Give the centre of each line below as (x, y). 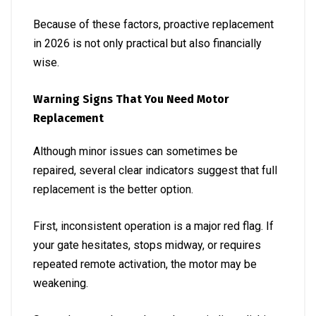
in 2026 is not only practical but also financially (147, 43)
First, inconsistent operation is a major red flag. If (153, 226)
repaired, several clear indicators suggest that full (155, 170)
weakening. (61, 283)
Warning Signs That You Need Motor (131, 99)
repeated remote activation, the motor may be (145, 264)
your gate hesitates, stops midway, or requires (147, 245)
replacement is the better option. (113, 189)
